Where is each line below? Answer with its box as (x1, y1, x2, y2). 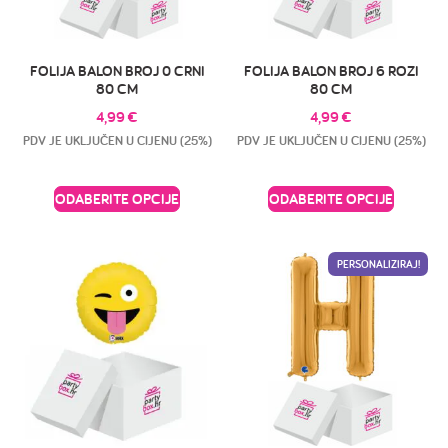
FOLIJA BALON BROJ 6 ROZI (243, 60, 419, 80)
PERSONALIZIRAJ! (336, 256, 420, 271)
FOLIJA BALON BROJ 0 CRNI (29, 60, 205, 80)
